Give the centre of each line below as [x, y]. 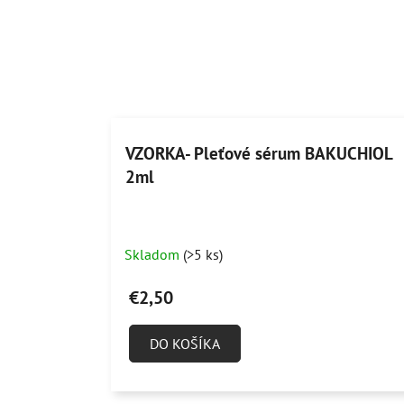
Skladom [153, 254]
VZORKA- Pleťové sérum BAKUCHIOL [258, 153]
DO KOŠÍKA [184, 343]
